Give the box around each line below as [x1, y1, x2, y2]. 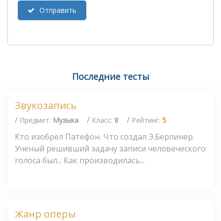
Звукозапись [15, 99, 76, 112]
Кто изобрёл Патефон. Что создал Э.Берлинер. [15, 131, 194, 142]
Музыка [53, 115, 78, 125]
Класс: [92, 115, 114, 125]
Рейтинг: [132, 115, 162, 125]
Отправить [39, 5, 76, 15]
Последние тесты [72, 71, 149, 83]
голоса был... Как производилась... [15, 154, 145, 166]
